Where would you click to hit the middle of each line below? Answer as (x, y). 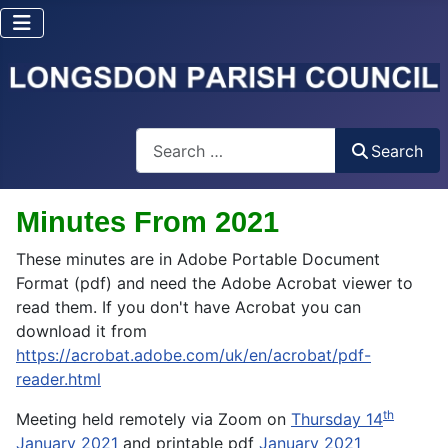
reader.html (58, 379)
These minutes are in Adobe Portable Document (198, 259)
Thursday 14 (337, 419)
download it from (81, 331)
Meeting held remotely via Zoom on (153, 419)
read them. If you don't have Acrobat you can (188, 307)
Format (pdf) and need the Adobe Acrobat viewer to (214, 283)
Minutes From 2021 (147, 222)
